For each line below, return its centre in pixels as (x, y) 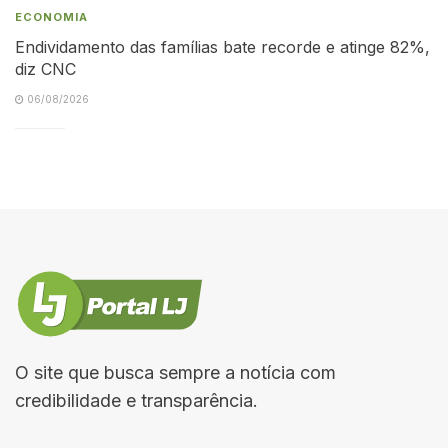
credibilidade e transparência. (136, 400)
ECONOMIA (51, 16)
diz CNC (45, 68)
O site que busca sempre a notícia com (175, 372)
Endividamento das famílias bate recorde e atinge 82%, (222, 46)
